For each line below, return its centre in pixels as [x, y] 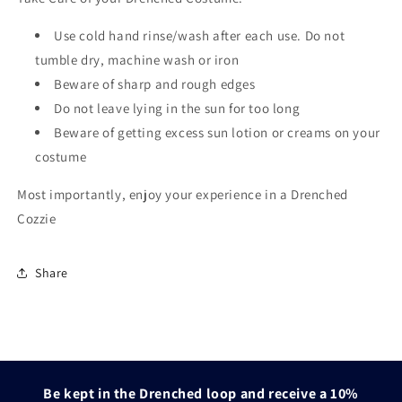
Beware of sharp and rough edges [155, 84]
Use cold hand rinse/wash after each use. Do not [200, 36]
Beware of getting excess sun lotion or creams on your [217, 133]
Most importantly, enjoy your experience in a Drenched [183, 195]
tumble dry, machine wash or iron [137, 60]
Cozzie [37, 219]
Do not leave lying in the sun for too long [177, 109]
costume [61, 157]
